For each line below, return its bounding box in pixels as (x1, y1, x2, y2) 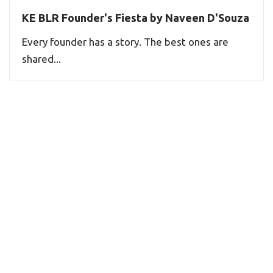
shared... (22, 53, 61, 65)
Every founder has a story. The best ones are (22, 36, 229, 48)
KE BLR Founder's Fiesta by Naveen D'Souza (22, 12, 249, 24)
